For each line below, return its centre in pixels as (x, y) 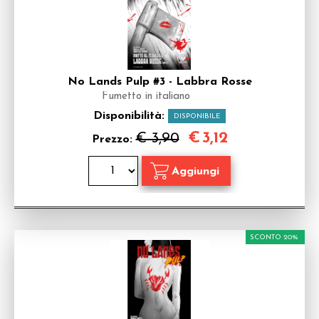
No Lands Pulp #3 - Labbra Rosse (159, 82)
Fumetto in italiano (146, 96)
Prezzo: (114, 140)
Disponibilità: (131, 116)
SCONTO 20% (274, 237)
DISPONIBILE (197, 116)
